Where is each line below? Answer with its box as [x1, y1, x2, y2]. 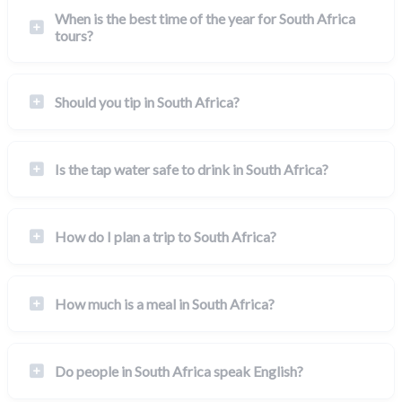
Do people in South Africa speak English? [55, 363, 303, 380]
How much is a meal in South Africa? [55, 295, 275, 313]
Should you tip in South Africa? [55, 93, 240, 111]
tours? [55, 27, 93, 45]
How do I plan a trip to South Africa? [55, 228, 276, 246]
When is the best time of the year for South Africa [55, 10, 355, 28]
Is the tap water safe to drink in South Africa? [55, 161, 328, 179]
